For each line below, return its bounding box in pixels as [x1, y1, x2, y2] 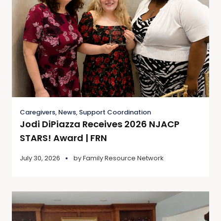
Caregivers [20, 107, 55, 117]
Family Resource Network [83, 153, 164, 163]
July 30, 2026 [20, 153, 60, 163]
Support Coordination [79, 107, 151, 117]
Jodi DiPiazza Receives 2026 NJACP [20, 117, 180, 130]
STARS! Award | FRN [20, 131, 107, 144]
